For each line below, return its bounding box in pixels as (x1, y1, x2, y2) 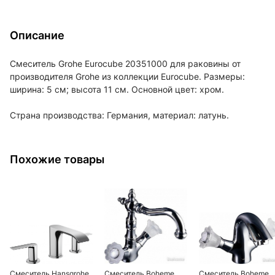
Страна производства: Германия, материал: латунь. (10, 110, 229, 120)
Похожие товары (10, 153, 104, 166)
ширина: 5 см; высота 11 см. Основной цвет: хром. (10, 84, 224, 95)
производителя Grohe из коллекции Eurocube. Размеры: (10, 71, 245, 82)
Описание (10, 29, 64, 42)
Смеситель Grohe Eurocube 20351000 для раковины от (10, 58, 241, 69)
